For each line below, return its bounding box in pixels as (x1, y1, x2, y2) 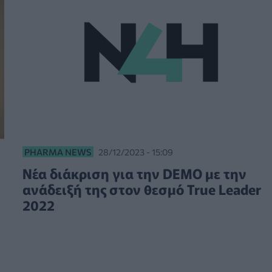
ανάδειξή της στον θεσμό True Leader (22, 179, 261, 199)
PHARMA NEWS (24, 146, 92, 158)
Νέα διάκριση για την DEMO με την (22, 163, 246, 183)
